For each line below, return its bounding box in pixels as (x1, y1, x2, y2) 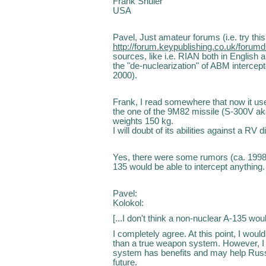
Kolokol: (113, 198, 144, 208)
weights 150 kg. (113, 116, 173, 126)
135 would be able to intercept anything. (113, 161, 265, 172)
